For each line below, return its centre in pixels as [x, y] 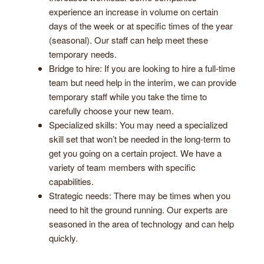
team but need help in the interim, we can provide [143, 82]
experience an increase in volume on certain [133, 11]
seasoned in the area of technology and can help [141, 223]
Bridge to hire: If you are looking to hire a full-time [142, 68]
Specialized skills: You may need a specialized [138, 124]
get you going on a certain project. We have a [135, 153]
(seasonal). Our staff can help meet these [128, 39]
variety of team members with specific [122, 167]
